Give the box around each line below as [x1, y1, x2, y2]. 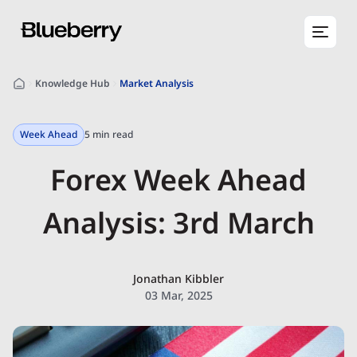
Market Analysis [120, 76, 194, 90]
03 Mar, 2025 [144, 288, 213, 303]
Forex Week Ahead [50, 160, 307, 199]
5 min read [84, 127, 133, 141]
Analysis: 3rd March [42, 203, 315, 242]
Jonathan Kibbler [133, 271, 224, 286]
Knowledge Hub [35, 76, 110, 90]
